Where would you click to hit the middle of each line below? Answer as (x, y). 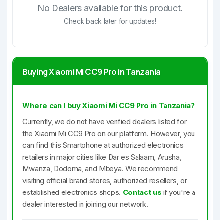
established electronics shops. (72, 192)
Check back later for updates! (110, 21)
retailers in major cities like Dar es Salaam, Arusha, (102, 157)
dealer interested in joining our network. (85, 204)
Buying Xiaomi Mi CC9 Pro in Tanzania (91, 71)
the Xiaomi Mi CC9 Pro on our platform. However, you (109, 133)
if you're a (178, 192)
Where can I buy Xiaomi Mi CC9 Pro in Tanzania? (109, 105)
